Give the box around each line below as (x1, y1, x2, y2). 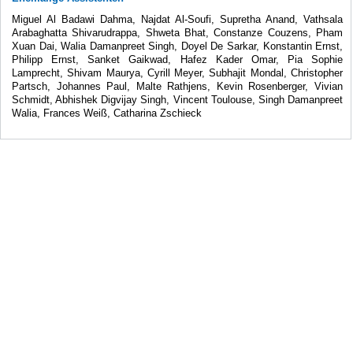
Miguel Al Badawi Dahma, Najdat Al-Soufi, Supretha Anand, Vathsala (12, 13, 344, 25)
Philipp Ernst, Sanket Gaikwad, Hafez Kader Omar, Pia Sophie (12, 53, 344, 65)
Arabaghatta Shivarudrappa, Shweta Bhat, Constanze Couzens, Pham (12, 26, 344, 39)
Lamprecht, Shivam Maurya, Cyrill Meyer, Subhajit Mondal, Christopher (12, 66, 344, 79)
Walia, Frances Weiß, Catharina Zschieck (12, 106, 202, 119)
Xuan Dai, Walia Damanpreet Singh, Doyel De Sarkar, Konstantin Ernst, (12, 39, 344, 52)
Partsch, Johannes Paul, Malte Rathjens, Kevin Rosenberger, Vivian (12, 80, 344, 92)
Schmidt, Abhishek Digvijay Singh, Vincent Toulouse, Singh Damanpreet (12, 93, 344, 106)
